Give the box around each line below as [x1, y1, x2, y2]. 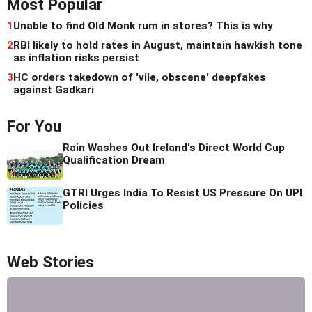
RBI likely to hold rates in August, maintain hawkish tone [13, 39, 302, 52]
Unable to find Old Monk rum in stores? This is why [13, 19, 273, 33]
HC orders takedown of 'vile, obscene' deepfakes [13, 71, 266, 84]
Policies [63, 199, 104, 212]
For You [7, 117, 61, 136]
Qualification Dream [63, 154, 165, 167]
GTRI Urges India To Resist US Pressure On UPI [63, 187, 302, 200]
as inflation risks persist [13, 52, 139, 65]
